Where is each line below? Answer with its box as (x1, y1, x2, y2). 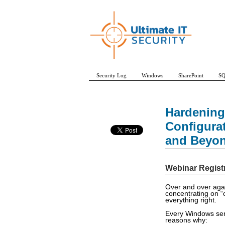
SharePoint (178, 72, 203, 78)
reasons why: (165, 216, 207, 224)
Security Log (96, 72, 127, 78)
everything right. (165, 196, 216, 204)
